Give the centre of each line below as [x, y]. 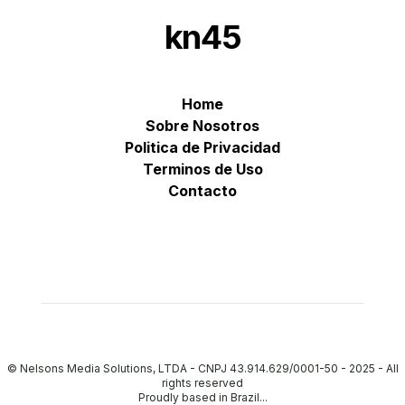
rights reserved [202, 383]
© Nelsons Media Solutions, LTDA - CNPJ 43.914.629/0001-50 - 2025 [191, 368]
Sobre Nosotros [202, 126]
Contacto [202, 191]
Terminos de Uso [202, 169]
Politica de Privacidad [202, 147]
